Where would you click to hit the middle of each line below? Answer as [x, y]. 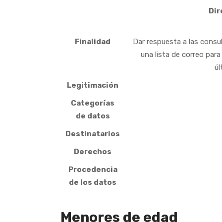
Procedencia [93, 169]
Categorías [93, 103]
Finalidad [93, 42]
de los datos [93, 182]
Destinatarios [93, 134]
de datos [93, 116]
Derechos [93, 152]
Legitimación [93, 85]
